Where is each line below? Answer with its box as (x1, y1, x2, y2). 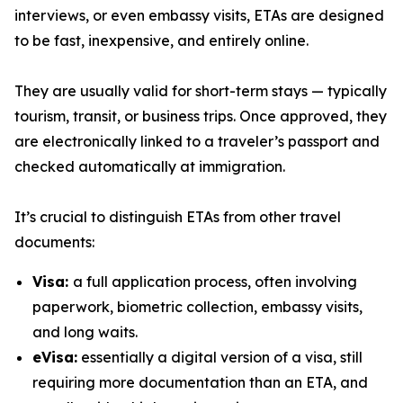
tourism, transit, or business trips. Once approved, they (14, 107, 387, 125)
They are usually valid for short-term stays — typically (14, 82, 387, 100)
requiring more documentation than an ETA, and (32, 373, 368, 391)
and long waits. (32, 323, 138, 341)
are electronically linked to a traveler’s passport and (14, 132, 380, 150)
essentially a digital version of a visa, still (77, 348, 363, 366)
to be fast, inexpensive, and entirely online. (14, 31, 309, 49)
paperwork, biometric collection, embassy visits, (32, 298, 363, 316)
